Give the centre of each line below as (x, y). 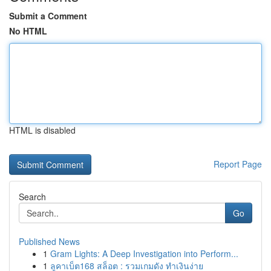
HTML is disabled (42, 130)
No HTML (28, 31)
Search (32, 197)
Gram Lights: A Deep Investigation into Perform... (144, 253)
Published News (49, 241)
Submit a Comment (48, 16)
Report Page (238, 164)
